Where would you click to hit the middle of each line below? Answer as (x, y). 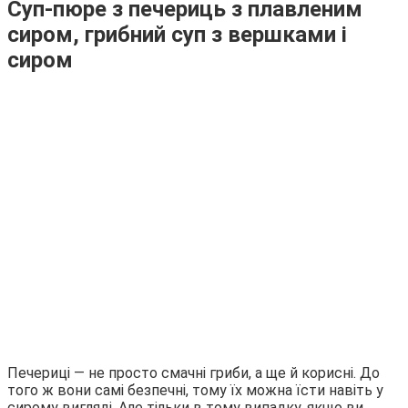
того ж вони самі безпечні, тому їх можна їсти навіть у (195, 390)
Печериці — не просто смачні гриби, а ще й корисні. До (194, 372)
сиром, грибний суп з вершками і (177, 34)
